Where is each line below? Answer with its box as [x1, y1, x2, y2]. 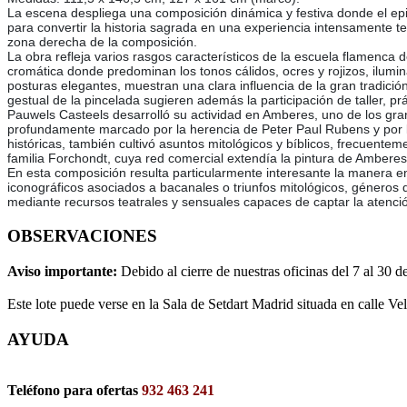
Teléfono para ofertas [7, 382, 142, 399]
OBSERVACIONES [7, 226, 157, 246]
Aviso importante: [7, 263, 121, 279]
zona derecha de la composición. [7, 35, 197, 50]
